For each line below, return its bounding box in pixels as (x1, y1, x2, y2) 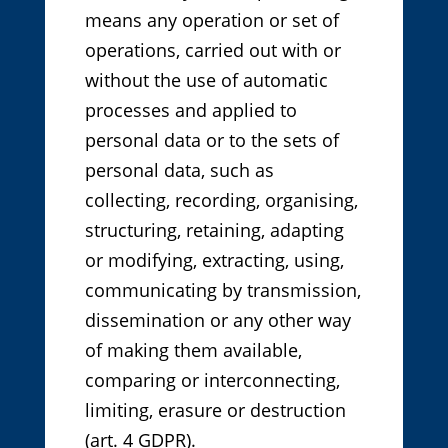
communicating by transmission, (84, 278, 361, 303)
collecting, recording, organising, (84, 188, 358, 213)
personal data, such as (84, 158, 274, 183)
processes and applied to (84, 98, 297, 123)
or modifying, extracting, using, (84, 248, 344, 273)
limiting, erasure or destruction (84, 398, 346, 423)
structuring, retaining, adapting (84, 218, 344, 243)
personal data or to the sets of (84, 128, 339, 153)
